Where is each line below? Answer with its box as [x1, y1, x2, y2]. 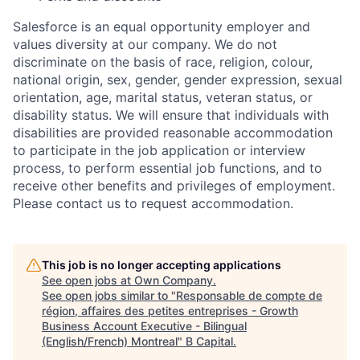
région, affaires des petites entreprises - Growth [42, 304, 298, 317]
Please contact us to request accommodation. [13, 195, 293, 211]
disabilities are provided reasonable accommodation [13, 125, 333, 141]
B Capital [186, 334, 233, 348]
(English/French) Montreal [42, 334, 178, 348]
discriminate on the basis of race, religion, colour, [13, 54, 313, 70]
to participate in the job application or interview [13, 142, 305, 158]
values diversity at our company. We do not [13, 36, 277, 52]
